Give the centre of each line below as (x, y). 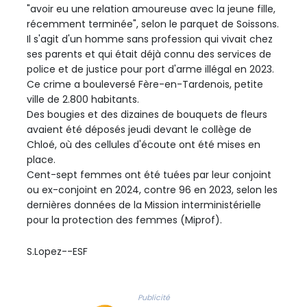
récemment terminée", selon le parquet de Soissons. (153, 24)
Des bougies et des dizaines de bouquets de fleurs (147, 114)
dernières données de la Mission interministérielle (144, 205)
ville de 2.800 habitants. (83, 99)
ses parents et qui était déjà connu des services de (149, 54)
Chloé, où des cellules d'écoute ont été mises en (144, 144)
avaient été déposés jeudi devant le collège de (139, 129)
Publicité (153, 297)
